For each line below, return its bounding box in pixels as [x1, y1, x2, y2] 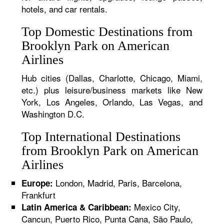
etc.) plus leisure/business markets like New [21, 83, 202, 96]
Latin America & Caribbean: [21, 201, 132, 213]
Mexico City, [131, 200, 181, 213]
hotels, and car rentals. [21, 2, 108, 15]
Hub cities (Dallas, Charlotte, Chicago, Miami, [21, 71, 202, 84]
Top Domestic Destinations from [21, 24, 193, 39]
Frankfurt [21, 188, 56, 201]
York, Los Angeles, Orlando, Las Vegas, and [21, 95, 202, 108]
